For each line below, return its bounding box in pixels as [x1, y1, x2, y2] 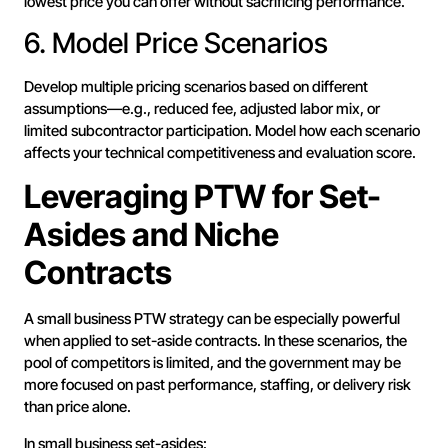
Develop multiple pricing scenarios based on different [24, 77, 368, 97]
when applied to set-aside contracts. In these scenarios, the [24, 331, 407, 351]
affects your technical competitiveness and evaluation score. [24, 143, 416, 163]
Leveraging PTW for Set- [24, 177, 381, 217]
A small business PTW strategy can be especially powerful [24, 309, 400, 329]
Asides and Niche [24, 215, 279, 255]
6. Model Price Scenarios [24, 26, 328, 61]
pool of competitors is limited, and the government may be [24, 353, 401, 373]
